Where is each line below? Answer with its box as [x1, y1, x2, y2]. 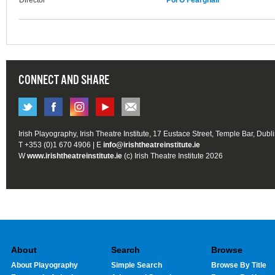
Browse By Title [211, 260, 266, 269]
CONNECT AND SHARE [18, 72, 109, 89]
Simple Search [111, 260, 162, 269]
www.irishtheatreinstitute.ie [27, 152, 122, 161]
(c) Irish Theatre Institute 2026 [122, 152, 223, 161]
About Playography [11, 260, 78, 269]
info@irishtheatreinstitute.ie [103, 141, 200, 150]
